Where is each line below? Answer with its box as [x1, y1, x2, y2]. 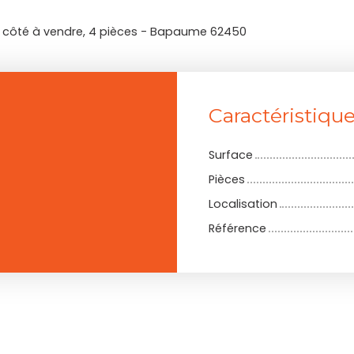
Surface [209, 147, 253, 164]
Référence [209, 220, 266, 237]
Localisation [209, 196, 277, 213]
